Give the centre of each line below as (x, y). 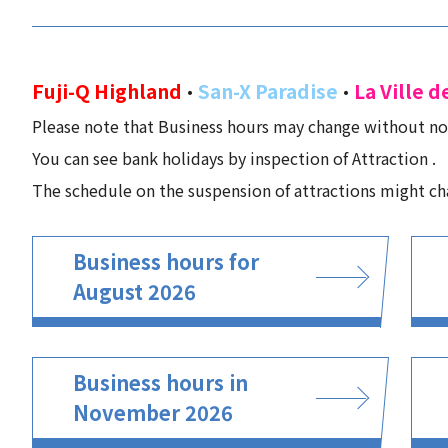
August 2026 (134, 291)
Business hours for (166, 261)
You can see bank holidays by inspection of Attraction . (234, 158)
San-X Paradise (268, 91)
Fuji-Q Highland (107, 91)
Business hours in (160, 382)
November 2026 (153, 412)
